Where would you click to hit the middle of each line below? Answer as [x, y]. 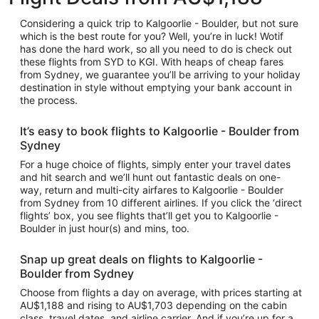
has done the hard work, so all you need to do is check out [156, 49]
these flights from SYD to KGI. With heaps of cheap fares [152, 62]
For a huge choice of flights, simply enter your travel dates [155, 164]
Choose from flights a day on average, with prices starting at [161, 292]
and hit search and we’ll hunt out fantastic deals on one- [150, 177]
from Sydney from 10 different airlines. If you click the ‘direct [161, 203]
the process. [49, 100]
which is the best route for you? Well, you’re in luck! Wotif [152, 36]
